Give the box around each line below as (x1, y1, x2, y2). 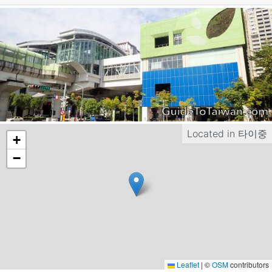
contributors (228, 259, 269, 270)
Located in (187, 127, 238, 140)
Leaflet (175, 259, 199, 270)
